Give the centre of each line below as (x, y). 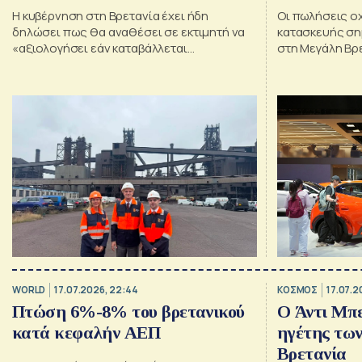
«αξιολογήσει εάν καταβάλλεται (100, 48)
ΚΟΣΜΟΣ (297, 290)
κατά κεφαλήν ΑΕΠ (86, 332)
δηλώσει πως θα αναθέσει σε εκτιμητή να (129, 32)
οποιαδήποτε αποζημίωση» (91, 64)
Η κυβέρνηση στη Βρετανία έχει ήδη (111, 15)
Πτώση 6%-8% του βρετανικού (128, 311)
